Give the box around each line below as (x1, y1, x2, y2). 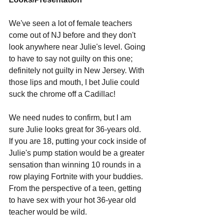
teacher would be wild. (9, 207, 89, 216)
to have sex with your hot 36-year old (9, 195, 138, 204)
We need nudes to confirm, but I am (9, 113, 133, 122)
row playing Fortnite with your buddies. (9, 172, 145, 181)
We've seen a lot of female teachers (9, 19, 134, 27)
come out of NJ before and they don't (9, 30, 137, 39)
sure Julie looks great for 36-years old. (9, 125, 143, 134)
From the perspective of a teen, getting (9, 184, 143, 192)
